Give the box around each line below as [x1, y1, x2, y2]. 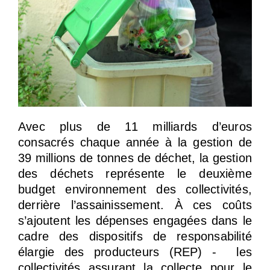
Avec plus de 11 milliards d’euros [18, 119, 252, 133]
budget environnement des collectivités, [18, 182, 252, 196]
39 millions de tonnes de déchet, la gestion [18, 151, 252, 165]
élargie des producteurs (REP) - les [18, 245, 252, 259]
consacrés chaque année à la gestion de [18, 135, 252, 149]
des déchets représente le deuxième [18, 166, 252, 180]
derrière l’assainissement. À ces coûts [18, 198, 252, 212]
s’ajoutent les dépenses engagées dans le [18, 213, 252, 227]
